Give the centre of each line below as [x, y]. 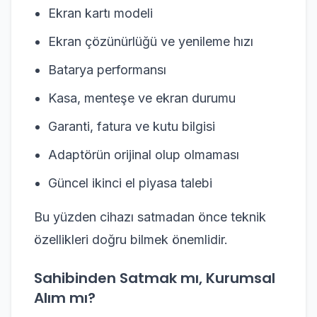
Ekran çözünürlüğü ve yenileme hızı [151, 41]
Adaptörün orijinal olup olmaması [144, 154]
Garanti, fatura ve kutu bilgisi [132, 126]
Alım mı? [65, 298]
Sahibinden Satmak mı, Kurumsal [155, 278]
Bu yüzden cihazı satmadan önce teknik [150, 217]
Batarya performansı [107, 69]
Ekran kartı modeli [100, 13]
